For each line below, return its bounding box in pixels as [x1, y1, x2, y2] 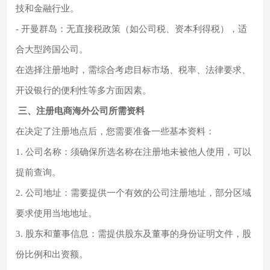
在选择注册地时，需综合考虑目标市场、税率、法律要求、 [16, 65, 251, 75]
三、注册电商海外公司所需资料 [16, 106, 145, 116]
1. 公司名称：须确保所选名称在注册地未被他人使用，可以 [16, 147, 251, 157]
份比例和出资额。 [16, 250, 88, 260]
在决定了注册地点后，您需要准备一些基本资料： [16, 127, 215, 137]
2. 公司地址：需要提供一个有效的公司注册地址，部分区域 [16, 188, 251, 198]
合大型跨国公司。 [16, 45, 88, 55]
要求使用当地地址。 [16, 209, 97, 219]
